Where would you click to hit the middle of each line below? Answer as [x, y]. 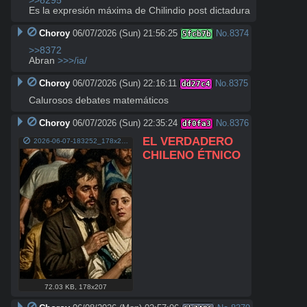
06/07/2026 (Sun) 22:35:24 [125, 123]
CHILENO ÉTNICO [192, 156]
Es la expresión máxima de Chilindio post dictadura [139, 11]
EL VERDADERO [188, 142]
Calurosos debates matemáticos [99, 101]
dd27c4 [196, 84]
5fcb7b [196, 34]
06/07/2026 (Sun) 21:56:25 [125, 34]
